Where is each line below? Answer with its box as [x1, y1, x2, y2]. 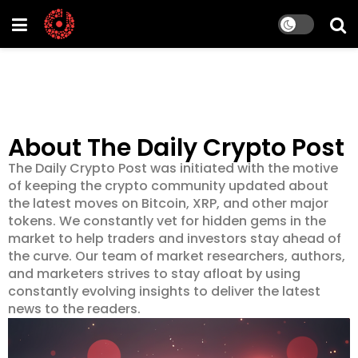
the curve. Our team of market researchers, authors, [8, 247, 345, 265]
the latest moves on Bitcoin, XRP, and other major [8, 194, 328, 213]
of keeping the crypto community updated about [8, 177, 328, 195]
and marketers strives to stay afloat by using [8, 265, 300, 283]
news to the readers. [8, 300, 141, 318]
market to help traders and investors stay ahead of [8, 229, 341, 248]
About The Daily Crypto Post [8, 131, 344, 165]
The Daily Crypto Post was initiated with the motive [8, 159, 338, 177]
